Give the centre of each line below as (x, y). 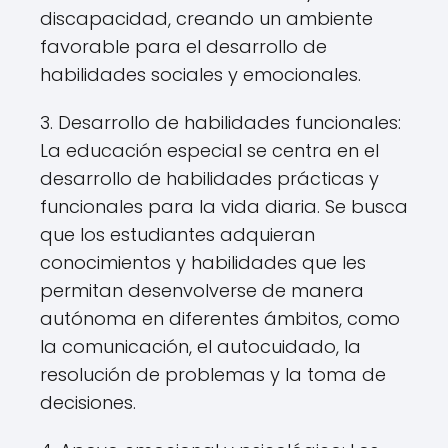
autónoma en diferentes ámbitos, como (220, 318)
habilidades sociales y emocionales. (200, 74)
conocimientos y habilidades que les (203, 262)
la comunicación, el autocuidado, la (200, 346)
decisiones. (88, 402)
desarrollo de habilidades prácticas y (209, 178)
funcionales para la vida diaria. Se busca (224, 206)
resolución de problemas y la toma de (213, 374)
